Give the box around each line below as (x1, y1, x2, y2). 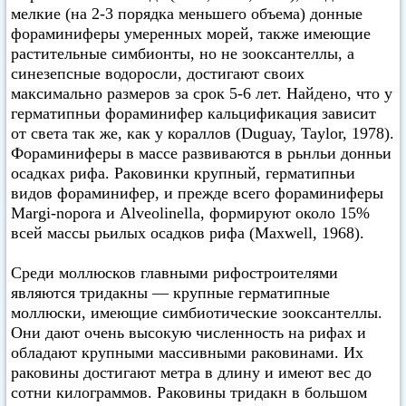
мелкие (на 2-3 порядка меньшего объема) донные (11, 5, 362, 24)
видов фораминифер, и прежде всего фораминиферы (11, 184, 383, 203)
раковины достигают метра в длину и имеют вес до (11, 363, 372, 382)
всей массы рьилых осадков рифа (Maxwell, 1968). (11, 224, 364, 243)
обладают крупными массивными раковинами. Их (11, 343, 363, 362)
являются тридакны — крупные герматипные (11, 284, 330, 303)
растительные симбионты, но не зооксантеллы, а (11, 44, 354, 63)
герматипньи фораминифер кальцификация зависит (11, 104, 376, 123)
